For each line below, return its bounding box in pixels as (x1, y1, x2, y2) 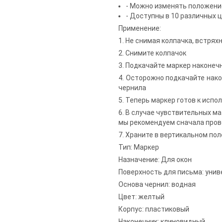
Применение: (118, 24, 161, 33)
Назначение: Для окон (118, 156, 192, 164)
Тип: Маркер (118, 143, 159, 152)
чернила (118, 84, 146, 92)
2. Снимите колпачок (118, 49, 186, 57)
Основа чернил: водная (118, 180, 196, 189)
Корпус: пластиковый (118, 205, 189, 214)
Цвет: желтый (118, 193, 165, 201)
